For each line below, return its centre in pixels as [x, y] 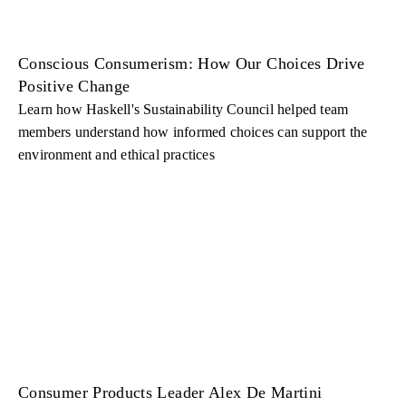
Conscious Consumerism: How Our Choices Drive [192, 63]
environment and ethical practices [116, 155]
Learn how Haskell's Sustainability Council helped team [184, 109]
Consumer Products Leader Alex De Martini [170, 392]
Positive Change [74, 86]
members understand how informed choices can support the [193, 132]
